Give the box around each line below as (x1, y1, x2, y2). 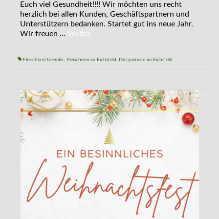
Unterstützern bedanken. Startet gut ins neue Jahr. (20, 20, 193, 28)
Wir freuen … (20, 30, 67, 38)
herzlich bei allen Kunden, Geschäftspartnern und (20, 10, 189, 18)
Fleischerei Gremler (23, 57, 64, 62)
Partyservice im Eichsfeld (119, 57, 173, 62)
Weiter (67, 30, 91, 38)
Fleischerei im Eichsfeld (66, 57, 116, 62)
